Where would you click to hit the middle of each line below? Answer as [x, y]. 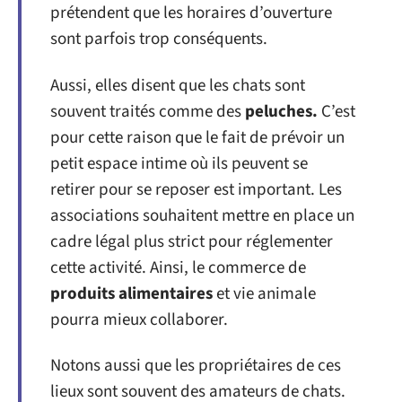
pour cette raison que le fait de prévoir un [197, 137]
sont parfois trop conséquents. [159, 39]
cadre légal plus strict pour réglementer [192, 241]
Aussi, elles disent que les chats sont [178, 85]
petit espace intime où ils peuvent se [179, 163]
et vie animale [266, 293]
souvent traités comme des [146, 111]
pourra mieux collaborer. [139, 319]
